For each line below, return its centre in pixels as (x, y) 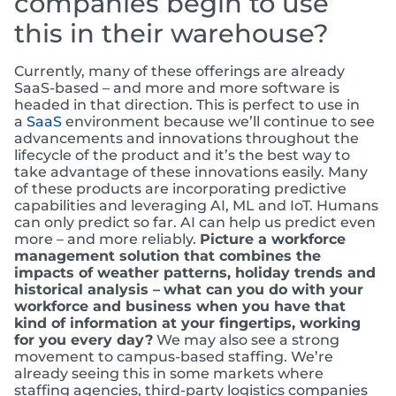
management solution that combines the (168, 256)
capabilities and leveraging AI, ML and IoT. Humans (196, 206)
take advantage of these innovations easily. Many (191, 172)
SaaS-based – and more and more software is (177, 88)
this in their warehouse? (171, 34)
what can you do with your (263, 290)
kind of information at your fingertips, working (187, 324)
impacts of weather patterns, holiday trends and (195, 273)
